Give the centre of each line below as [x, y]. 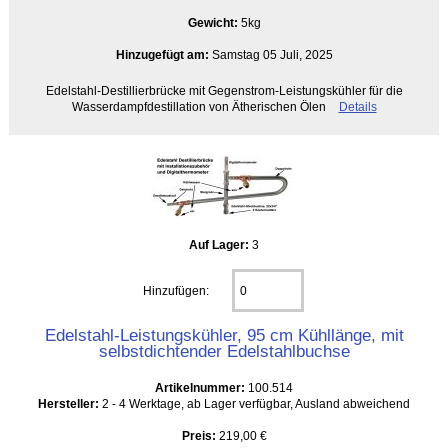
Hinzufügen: [178, 290]
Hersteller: [68, 403]
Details [357, 106]
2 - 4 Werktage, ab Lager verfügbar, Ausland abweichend [254, 403]
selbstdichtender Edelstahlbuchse [224, 350]
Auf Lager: [220, 244]
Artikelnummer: [201, 387]
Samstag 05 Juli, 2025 [270, 54]
